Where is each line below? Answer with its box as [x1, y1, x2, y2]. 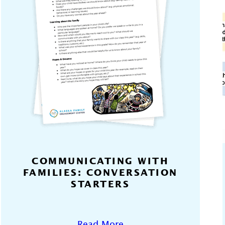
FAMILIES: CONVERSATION [23, 167, 178, 178]
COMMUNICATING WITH [32, 155, 169, 167]
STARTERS [71, 178, 130, 190]
